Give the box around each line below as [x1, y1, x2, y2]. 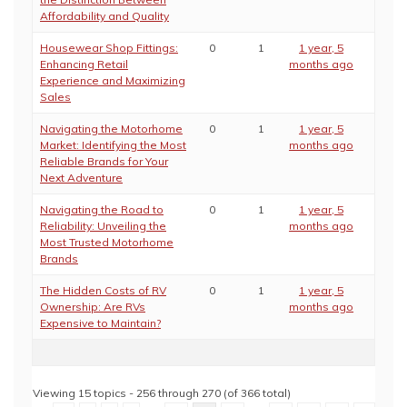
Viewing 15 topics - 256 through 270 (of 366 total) [33, 386, 291, 400]
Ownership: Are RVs [40, 300, 145, 313]
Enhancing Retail [40, 57, 128, 71]
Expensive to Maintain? [40, 316, 161, 330]
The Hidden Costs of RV [40, 283, 166, 297]
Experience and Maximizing [40, 74, 185, 87]
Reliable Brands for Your [40, 154, 168, 168]
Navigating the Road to [40, 203, 164, 216]
